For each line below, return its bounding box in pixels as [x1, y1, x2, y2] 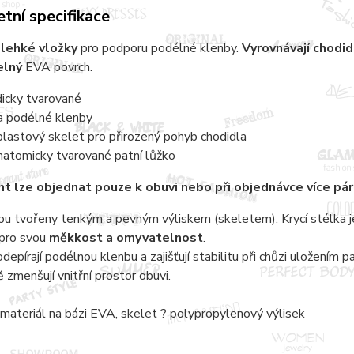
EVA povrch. [21, 58, 96, 76]
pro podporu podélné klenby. [80, 39, 242, 57]
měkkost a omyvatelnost [48, 228, 203, 247]
